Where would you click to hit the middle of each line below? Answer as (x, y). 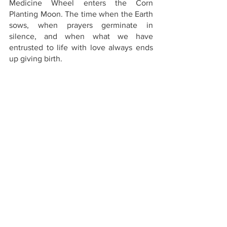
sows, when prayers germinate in (81, 25)
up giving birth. (36, 59)
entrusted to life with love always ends (81, 47)
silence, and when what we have (81, 36)
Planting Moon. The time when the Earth (81, 14)
